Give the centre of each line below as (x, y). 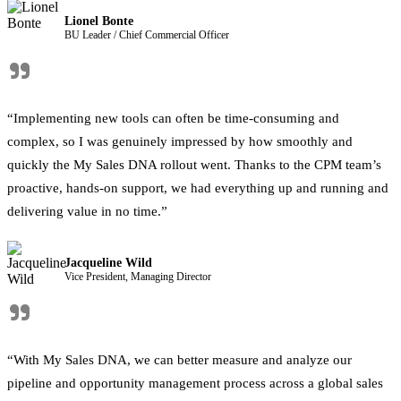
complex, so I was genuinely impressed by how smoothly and (180, 141)
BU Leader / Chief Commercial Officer (147, 34)
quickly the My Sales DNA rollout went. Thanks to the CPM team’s (194, 165)
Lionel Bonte (99, 21)
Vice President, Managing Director (138, 276)
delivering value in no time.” (87, 211)
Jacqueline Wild (108, 262)
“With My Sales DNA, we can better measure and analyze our (179, 360)
